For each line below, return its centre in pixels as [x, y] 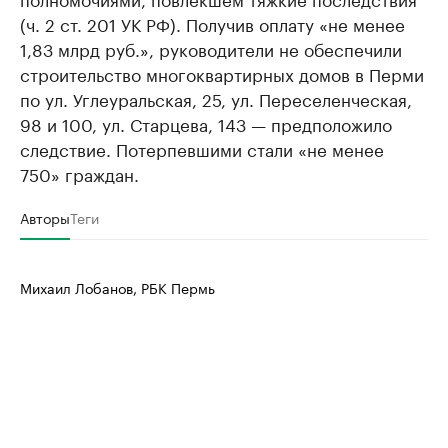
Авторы [45, 217]
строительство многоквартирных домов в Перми [222, 73]
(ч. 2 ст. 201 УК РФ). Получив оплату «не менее [212, 23]
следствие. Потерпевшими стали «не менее [202, 148]
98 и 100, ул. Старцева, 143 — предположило [206, 123]
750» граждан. [79, 173]
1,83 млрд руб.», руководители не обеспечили [211, 48]
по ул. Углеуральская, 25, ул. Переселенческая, [216, 98]
